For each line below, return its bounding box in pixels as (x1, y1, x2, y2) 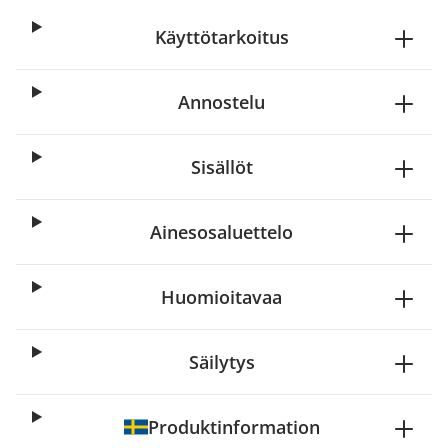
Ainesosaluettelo (150, 220, 294, 244)
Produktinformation (147, 415, 320, 439)
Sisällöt (190, 155, 253, 179)
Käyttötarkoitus (154, 25, 289, 49)
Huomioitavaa (161, 285, 283, 309)
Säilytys (188, 350, 255, 374)
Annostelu (178, 90, 266, 114)
